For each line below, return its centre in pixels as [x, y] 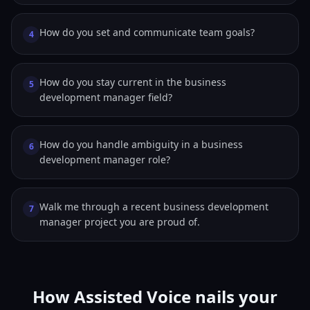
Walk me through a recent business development [154, 207]
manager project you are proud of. [120, 222]
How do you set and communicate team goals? [147, 32]
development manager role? [105, 159]
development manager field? [106, 97]
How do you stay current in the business [133, 82]
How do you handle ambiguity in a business [141, 144]
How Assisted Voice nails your [155, 297]
